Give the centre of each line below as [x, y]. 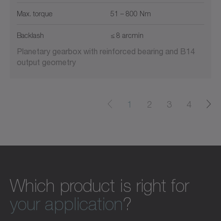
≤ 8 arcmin [127, 36]
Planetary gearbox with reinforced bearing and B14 [106, 51]
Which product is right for [99, 186]
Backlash [30, 36]
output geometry [46, 62]
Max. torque [35, 14]
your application [66, 204]
